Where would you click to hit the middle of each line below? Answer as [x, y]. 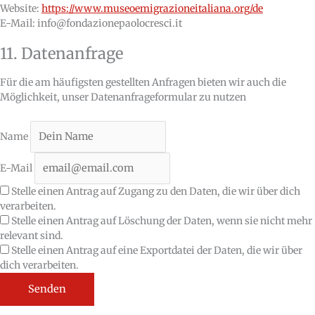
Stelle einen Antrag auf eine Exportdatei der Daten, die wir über [156, 250]
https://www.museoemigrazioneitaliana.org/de [152, 9]
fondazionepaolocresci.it [124, 24]
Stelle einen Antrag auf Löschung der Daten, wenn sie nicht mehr [161, 220]
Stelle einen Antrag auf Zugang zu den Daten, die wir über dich [155, 191]
